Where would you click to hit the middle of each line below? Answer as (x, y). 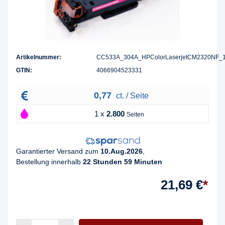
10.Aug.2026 (122, 151)
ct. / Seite (131, 96)
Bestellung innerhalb (49, 161)
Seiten (135, 115)
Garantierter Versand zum (58, 151)
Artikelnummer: (39, 58)
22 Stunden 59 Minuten (123, 161)
